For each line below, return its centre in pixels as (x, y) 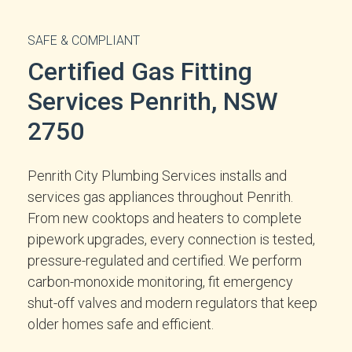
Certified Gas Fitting (140, 71)
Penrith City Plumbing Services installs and (157, 176)
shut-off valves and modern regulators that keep (172, 303)
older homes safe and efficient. (121, 324)
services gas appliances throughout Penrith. (160, 197)
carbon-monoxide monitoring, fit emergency (160, 282)
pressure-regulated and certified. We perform (165, 260)
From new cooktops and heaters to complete (165, 218)
